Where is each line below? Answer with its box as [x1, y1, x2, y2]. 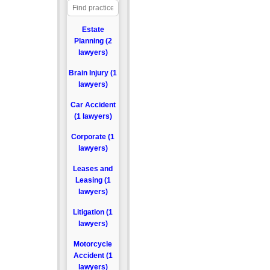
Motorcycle [74, 240, 113, 248]
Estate [81, 25, 104, 34]
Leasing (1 [75, 176, 111, 184]
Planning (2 [74, 37, 112, 45]
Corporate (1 [71, 133, 115, 141]
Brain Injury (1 [69, 69, 118, 77]
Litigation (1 [73, 208, 113, 216]
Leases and [73, 165, 113, 173]
